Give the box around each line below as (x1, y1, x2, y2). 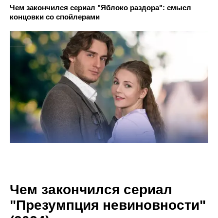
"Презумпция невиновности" (10, 197, 206, 213)
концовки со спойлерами (10, 13, 100, 21)
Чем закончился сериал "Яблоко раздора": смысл (10, 3, 191, 12)
